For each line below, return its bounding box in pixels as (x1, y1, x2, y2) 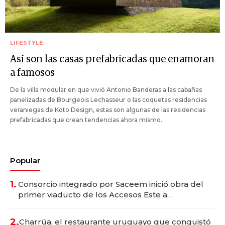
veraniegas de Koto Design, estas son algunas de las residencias (10, 106, 205, 114)
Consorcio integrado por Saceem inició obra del (18, 179, 203, 189)
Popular (10, 156, 40, 166)
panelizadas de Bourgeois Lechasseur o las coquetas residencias (10, 96, 207, 104)
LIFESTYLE (10, 39, 43, 47)
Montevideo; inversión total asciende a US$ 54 (18, 200, 195, 210)
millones (18, 211, 52, 221)
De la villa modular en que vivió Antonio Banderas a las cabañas (10, 86, 202, 94)
